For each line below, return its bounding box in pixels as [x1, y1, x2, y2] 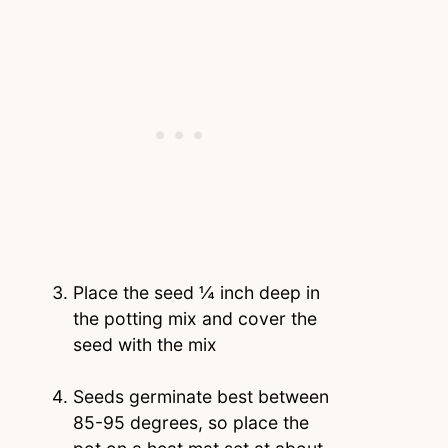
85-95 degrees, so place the [72, 412, 309, 434]
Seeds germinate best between [72, 386, 329, 408]
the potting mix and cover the [72, 307, 317, 329]
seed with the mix [72, 333, 222, 355]
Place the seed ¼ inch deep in [72, 281, 320, 303]
